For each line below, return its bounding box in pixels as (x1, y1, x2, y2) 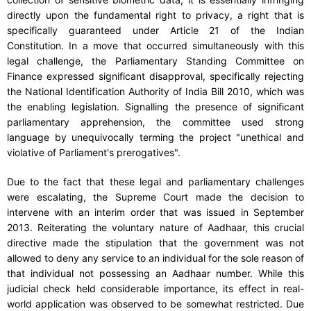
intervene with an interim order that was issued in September (7, 205, 304, 218)
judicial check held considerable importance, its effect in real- (7, 282, 304, 294)
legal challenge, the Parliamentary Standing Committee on (7, 54, 304, 67)
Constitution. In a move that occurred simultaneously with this (7, 39, 304, 51)
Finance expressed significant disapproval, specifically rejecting (7, 69, 304, 82)
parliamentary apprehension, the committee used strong (7, 115, 304, 128)
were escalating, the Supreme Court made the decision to (7, 190, 304, 203)
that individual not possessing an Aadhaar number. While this (7, 267, 304, 279)
